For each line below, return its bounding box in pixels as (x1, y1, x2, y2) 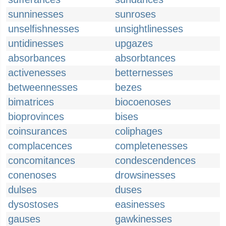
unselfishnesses (8, 23, 79, 34)
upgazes (115, 38, 153, 49)
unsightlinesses (115, 23, 183, 34)
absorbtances (115, 52, 176, 64)
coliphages (115, 126, 162, 137)
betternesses (115, 67, 173, 78)
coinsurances (8, 126, 67, 137)
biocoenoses (115, 96, 171, 107)
